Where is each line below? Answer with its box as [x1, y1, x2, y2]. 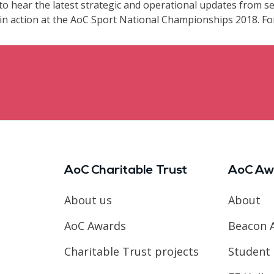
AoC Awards [64, 218, 126, 233]
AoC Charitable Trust [64, 164, 187, 177]
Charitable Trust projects [64, 243, 199, 259]
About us [64, 192, 112, 207]
